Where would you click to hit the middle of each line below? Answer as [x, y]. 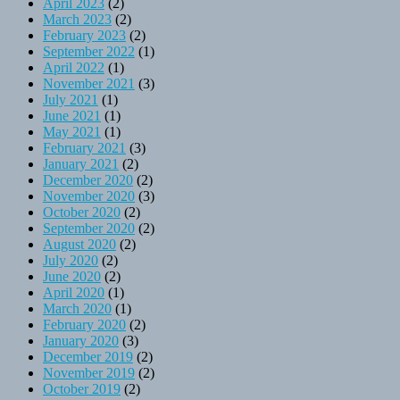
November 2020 [89, 196]
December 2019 [88, 356]
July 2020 [71, 260]
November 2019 [89, 372]
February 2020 [84, 324]
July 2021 [71, 99]
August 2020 [79, 244]
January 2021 [81, 163]
